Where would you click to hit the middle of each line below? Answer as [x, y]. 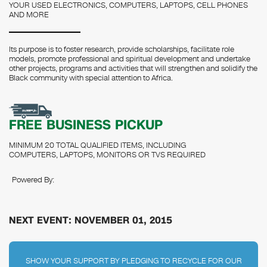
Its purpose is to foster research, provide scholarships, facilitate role [122, 49]
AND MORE [29, 15]
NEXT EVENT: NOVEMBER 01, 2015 [91, 220]
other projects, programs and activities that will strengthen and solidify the [133, 69]
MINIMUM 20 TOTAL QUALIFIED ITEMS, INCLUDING [97, 145]
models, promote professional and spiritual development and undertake [130, 59]
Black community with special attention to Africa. [91, 78]
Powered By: [33, 180]
